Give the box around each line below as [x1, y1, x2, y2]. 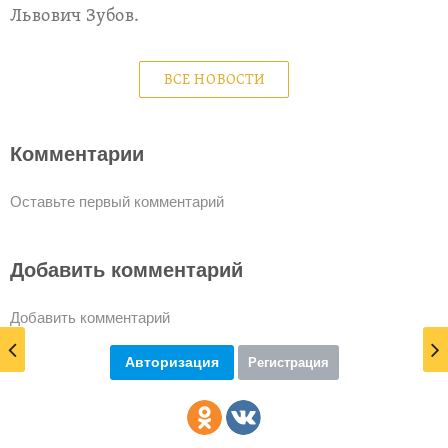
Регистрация [247, 355, 329, 370]
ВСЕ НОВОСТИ [164, 72, 266, 89]
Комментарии [10, 143, 144, 165]
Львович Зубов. [10, 5, 145, 28]
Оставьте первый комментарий [10, 193, 224, 210]
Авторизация [124, 354, 219, 370]
